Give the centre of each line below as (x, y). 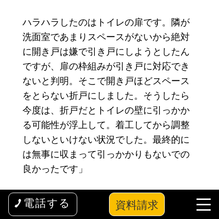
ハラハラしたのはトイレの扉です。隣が (106, 22)
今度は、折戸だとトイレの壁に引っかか (106, 109)
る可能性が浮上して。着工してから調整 (106, 124)
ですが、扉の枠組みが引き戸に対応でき (106, 66)
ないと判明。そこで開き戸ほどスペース (106, 80)
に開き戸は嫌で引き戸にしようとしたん (106, 51)
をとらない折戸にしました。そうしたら (106, 95)
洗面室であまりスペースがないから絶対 (106, 36)
